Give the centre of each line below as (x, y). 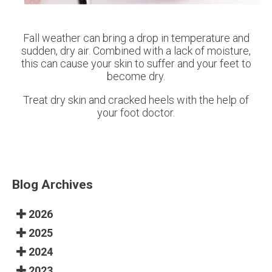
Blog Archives (53, 184)
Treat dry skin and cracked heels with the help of (136, 100)
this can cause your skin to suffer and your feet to (136, 63)
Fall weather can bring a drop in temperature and (136, 38)
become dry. (136, 76)
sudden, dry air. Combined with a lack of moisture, (136, 50)
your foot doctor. (136, 112)
